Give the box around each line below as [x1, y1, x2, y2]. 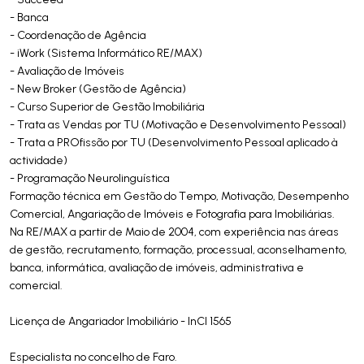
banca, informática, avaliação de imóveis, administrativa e [10, 260, 304, 275]
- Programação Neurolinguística [10, 171, 170, 185]
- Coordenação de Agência [10, 28, 146, 42]
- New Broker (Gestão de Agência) [10, 81, 186, 96]
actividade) [10, 153, 67, 167]
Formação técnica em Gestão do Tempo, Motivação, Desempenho [10, 188, 349, 203]
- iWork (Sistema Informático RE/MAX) [10, 45, 202, 60]
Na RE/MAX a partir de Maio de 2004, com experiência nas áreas [10, 224, 339, 239]
